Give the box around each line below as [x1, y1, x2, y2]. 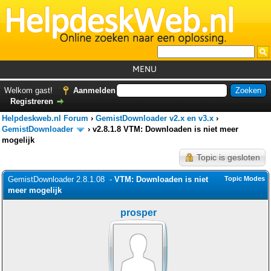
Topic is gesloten [197, 152, 260, 162]
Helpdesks [124, 144, 164, 154]
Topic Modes [224, 175, 265, 182]
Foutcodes [124, 124, 164, 134]
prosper [120, 207, 157, 218]
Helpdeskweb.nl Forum [2, 114, 88, 123]
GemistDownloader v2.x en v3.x [96, 114, 214, 123]
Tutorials [127, 104, 161, 114]
